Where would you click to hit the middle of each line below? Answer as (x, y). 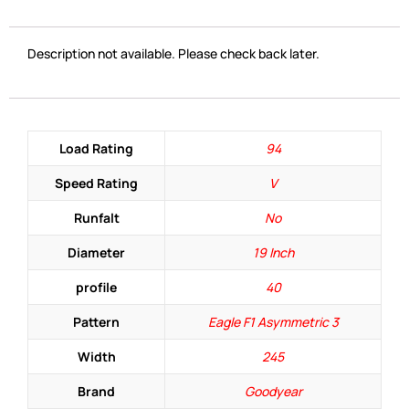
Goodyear (273, 392)
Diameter (96, 253)
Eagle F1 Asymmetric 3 (273, 322)
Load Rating (96, 149)
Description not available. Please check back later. (173, 54)
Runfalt (96, 218)
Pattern (96, 322)
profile (96, 288)
